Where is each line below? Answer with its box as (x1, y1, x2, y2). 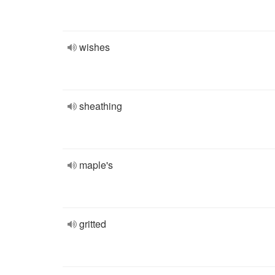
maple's (79, 158, 113, 172)
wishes (79, 40, 110, 54)
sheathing (79, 99, 122, 113)
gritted (79, 217, 106, 231)
